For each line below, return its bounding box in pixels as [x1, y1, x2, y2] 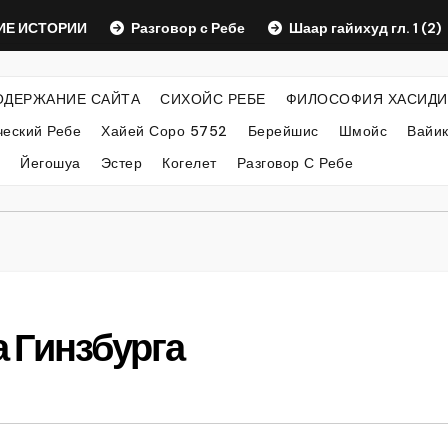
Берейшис [247, 122, 319, 140]
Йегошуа [20, 154, 81, 172]
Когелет [162, 154, 217, 172]
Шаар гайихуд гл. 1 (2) [269, 19, 423, 37]
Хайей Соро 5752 [101, 122, 228, 140]
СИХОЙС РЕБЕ [160, 90, 266, 108]
